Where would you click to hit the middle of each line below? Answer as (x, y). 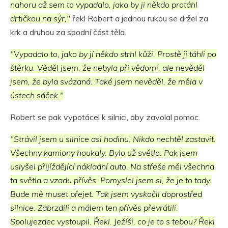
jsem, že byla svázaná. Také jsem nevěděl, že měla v (106, 82)
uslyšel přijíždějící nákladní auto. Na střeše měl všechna (112, 167)
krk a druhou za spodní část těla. (68, 32)
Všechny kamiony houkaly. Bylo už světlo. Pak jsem (104, 153)
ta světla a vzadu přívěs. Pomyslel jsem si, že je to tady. (111, 180)
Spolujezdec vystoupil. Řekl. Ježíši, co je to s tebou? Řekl (112, 222)
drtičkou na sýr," (40, 19)
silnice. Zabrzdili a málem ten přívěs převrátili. (94, 208)
